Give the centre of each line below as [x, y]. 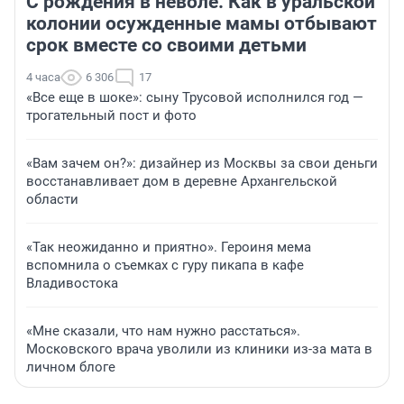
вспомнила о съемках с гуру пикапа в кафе [165, 266]
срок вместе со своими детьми [166, 46]
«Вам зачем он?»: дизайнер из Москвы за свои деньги [202, 164]
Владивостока [72, 284]
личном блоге [71, 367]
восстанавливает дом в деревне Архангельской [182, 182]
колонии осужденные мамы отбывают [202, 24]
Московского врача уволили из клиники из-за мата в [199, 349]
